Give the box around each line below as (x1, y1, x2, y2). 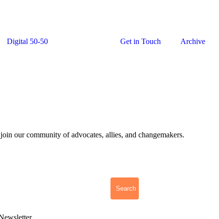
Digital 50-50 (7, 37, 48, 45)
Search (115, 185, 136, 192)
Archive (180, 37, 205, 45)
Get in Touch (120, 37, 161, 45)
